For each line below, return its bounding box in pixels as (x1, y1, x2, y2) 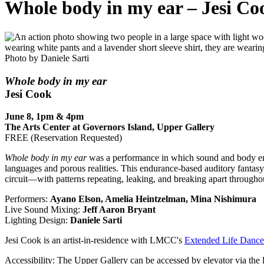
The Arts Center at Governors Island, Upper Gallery (5, 122, 214, 133)
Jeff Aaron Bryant (80, 204, 156, 215)
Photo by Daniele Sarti (5, 52, 89, 63)
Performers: (5, 194, 50, 204)
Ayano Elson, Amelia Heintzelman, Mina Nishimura (50, 194, 256, 204)
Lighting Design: (5, 215, 70, 226)
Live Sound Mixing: (5, 204, 80, 215)
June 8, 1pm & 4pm (5, 111, 84, 122)
